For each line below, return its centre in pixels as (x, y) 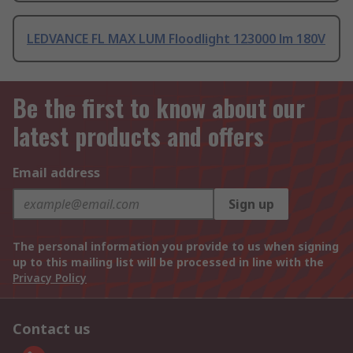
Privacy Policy (50, 278)
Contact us (52, 329)
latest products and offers (138, 136)
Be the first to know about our (159, 108)
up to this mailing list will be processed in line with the (168, 262)
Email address (56, 173)
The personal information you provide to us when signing (176, 247)
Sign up (251, 204)
